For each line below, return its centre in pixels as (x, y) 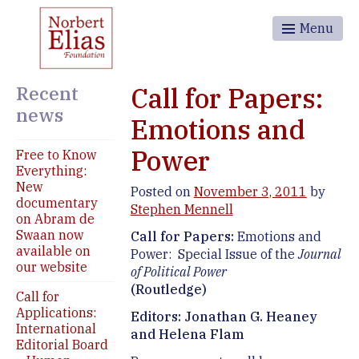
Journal (319, 254)
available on (53, 251)
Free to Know (56, 155)
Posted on (160, 192)
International (56, 329)
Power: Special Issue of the (214, 254)
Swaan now (50, 235)
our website (52, 267)
